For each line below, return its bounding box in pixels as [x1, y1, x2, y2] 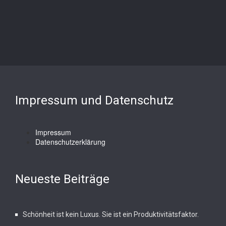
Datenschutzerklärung [35, 137, 105, 147]
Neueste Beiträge [15, 172, 109, 186]
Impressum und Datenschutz [15, 93, 174, 107]
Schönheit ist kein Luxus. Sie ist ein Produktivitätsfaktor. [23, 210, 199, 218]
